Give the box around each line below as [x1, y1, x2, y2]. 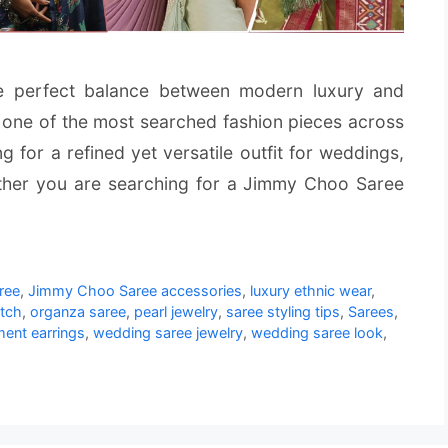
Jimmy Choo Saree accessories [28, 282, 243, 300]
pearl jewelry [134, 303, 218, 321]
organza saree [30, 303, 126, 321]
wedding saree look [251, 324, 383, 342]
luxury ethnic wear [250, 282, 372, 300]
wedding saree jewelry [93, 324, 243, 342]
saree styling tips [226, 303, 340, 321]
